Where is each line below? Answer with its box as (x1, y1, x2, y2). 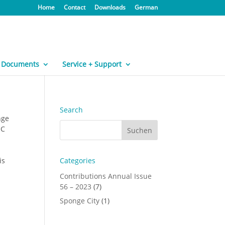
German (134, 3, 158, 12)
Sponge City (60, 196, 100, 205)
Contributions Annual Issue (60, 171, 152, 181)
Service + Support (62, 59, 122, 69)
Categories (60, 156, 96, 165)
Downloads (94, 3, 126, 12)
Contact (63, 3, 85, 12)
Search (60, 105, 83, 115)
